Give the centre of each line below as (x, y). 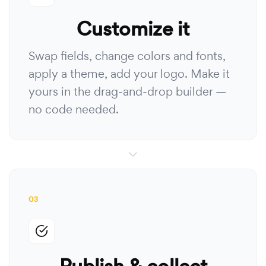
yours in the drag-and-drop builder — (127, 91)
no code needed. (74, 109)
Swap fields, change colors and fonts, (127, 56)
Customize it (133, 29)
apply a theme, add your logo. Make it (129, 74)
